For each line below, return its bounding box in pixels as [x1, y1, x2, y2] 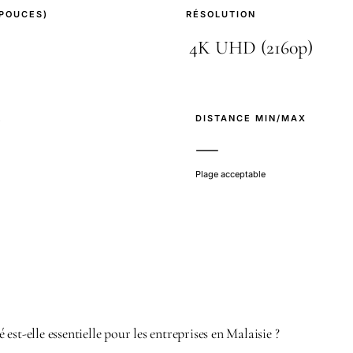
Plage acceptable [195, 168, 266, 180]
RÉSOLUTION [186, 8, 256, 20]
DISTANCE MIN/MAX [195, 112, 307, 124]
